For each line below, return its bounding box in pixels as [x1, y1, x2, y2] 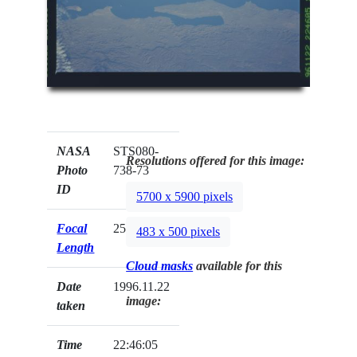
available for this [193, 258, 283, 273]
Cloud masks [126, 258, 194, 273]
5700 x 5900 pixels [136, 189, 233, 203]
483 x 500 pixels [136, 224, 221, 238]
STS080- [113, 143, 159, 158]
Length [57, 240, 95, 254]
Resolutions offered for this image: [126, 153, 305, 167]
